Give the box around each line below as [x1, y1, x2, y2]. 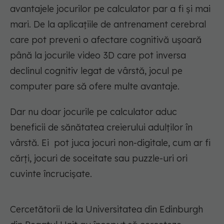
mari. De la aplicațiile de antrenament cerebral [10, 18, 206, 30]
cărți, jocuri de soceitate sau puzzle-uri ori [10, 152, 187, 164]
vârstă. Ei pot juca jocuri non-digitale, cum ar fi [10, 137, 210, 149]
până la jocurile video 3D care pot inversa [10, 49, 186, 61]
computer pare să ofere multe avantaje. [10, 80, 179, 92]
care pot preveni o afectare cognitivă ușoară [10, 34, 201, 46]
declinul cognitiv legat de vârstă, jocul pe [10, 65, 182, 77]
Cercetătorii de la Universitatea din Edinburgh [10, 203, 203, 215]
